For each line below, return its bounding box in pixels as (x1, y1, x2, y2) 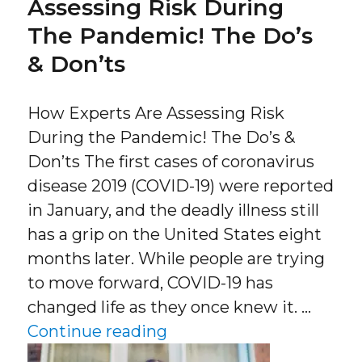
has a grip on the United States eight (27, 225, 322, 245)
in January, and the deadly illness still (27, 200, 320, 221)
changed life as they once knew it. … (27, 297, 312, 318)
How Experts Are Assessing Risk (27, 103, 285, 124)
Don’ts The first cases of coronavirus (27, 152, 315, 172)
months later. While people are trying (27, 249, 326, 269)
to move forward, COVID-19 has (27, 273, 274, 293)
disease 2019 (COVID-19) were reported (27, 176, 335, 196)
